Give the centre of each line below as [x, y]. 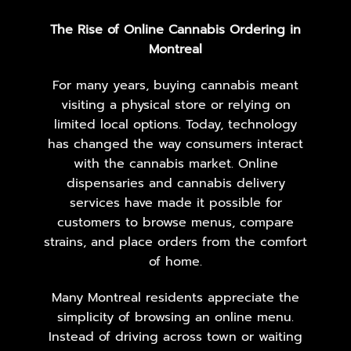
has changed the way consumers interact [175, 144]
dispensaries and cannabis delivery [175, 183]
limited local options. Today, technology [175, 124]
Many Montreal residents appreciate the [175, 297]
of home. [175, 261]
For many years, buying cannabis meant [175, 85]
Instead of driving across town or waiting [175, 337]
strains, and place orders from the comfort [175, 242]
